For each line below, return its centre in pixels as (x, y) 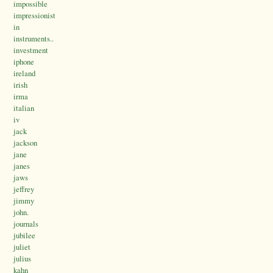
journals (26, 224)
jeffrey (24, 189)
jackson (25, 143)
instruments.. (34, 39)
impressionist (34, 16)
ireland (24, 73)
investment (31, 50)
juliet (22, 247)
